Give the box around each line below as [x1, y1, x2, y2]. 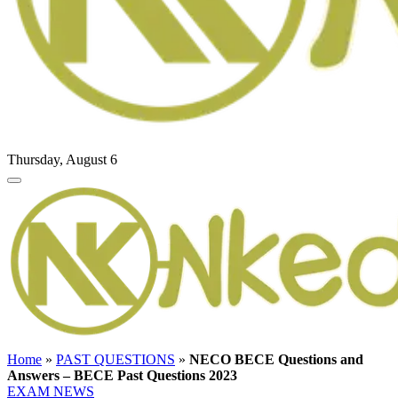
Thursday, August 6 [7, 152, 117, 167]
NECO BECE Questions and [189, 352, 363, 367]
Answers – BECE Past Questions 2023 [7, 368, 237, 383]
